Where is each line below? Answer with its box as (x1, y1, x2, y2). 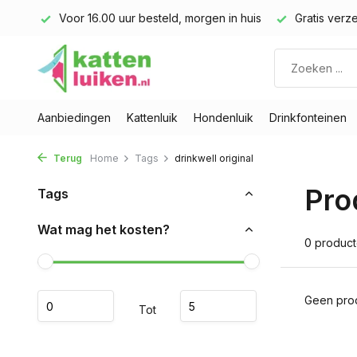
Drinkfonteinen (269, 111, 347, 124)
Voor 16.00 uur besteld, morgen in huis (56, 11, 261, 25)
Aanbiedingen (37, 111, 111, 124)
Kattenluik (127, 111, 178, 124)
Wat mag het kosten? (37, 222, 170, 237)
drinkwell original (175, 152, 253, 164)
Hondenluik (194, 111, 253, 124)
